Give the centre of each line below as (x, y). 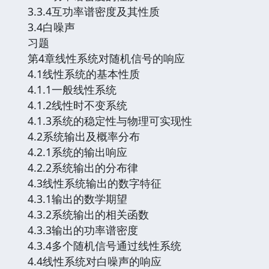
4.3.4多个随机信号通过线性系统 (104, 245)
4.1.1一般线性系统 (72, 89)
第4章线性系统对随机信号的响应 (106, 58)
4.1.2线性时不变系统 (77, 105)
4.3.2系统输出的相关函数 (88, 214)
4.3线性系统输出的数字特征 (95, 183)
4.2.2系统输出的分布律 (83, 167)
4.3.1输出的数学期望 (77, 198)
